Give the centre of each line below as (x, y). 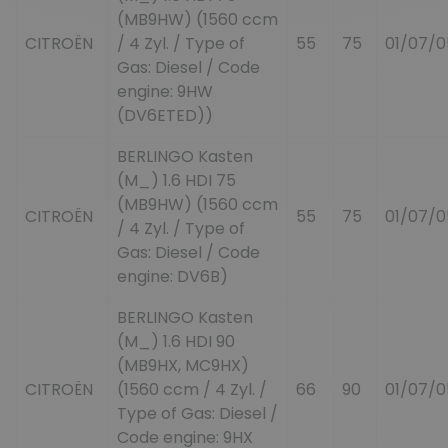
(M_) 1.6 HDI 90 (176, 341)
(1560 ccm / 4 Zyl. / (192, 389)
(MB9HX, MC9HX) (183, 365)
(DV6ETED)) (165, 115)
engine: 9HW (165, 91)
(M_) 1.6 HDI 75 (176, 180)
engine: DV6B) (172, 276)
